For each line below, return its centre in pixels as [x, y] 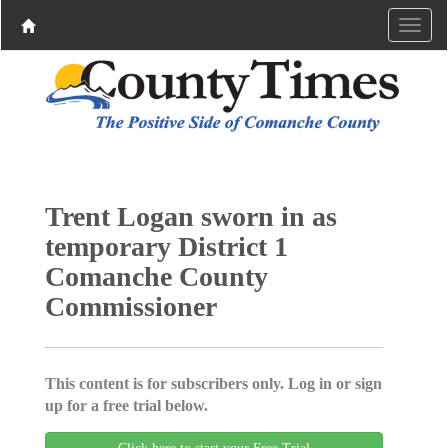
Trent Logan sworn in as [190, 216]
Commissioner [130, 306]
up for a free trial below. [126, 405]
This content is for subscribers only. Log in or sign [213, 383]
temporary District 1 [166, 246]
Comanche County [156, 276]
